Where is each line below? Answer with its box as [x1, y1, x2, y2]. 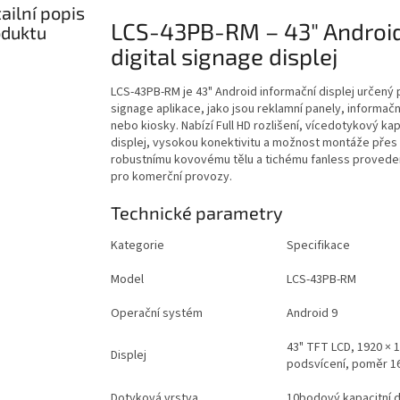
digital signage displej [110, 41, 338, 70]
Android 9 [286, 304, 337, 322]
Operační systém [110, 304, 203, 322]
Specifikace [286, 236, 350, 254]
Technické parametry [110, 201, 283, 223]
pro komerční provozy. [110, 167, 232, 186]
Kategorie [110, 236, 164, 254]
